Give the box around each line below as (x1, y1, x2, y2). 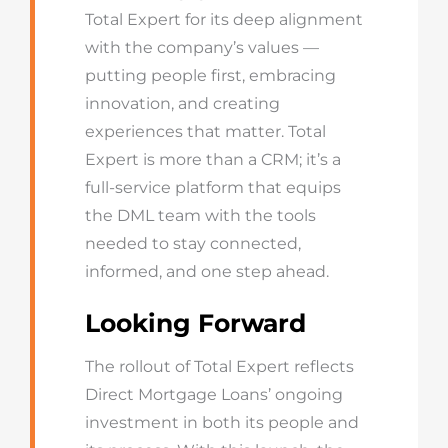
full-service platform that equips (84, 178, 341, 197)
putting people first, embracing (84, 66, 336, 85)
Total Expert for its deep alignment (84, 10, 363, 29)
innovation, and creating (84, 94, 280, 113)
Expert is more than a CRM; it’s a (84, 150, 341, 169)
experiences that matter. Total (84, 122, 326, 141)
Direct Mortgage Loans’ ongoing (84, 385, 343, 404)
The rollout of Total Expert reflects (84, 357, 354, 376)
